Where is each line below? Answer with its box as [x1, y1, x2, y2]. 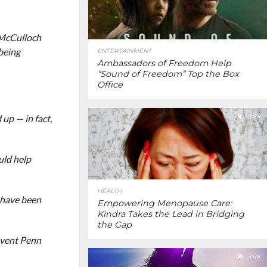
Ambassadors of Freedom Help [97, 58, 231, 69]
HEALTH [97, 187, 122, 195]
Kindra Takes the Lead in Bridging [97, 209, 244, 219]
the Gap [97, 219, 132, 230]
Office [97, 79, 123, 90]
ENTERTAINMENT [97, 47, 151, 55]
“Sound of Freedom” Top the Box [97, 69, 239, 79]
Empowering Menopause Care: [97, 198, 232, 209]
